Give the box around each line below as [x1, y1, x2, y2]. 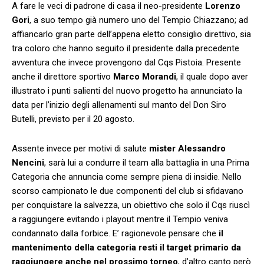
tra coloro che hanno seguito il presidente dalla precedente [12, 42, 239, 54]
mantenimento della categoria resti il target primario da [12, 242, 241, 253]
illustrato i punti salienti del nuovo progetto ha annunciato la [12, 85, 242, 96]
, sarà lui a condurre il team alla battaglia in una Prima [44, 157, 249, 168]
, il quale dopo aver [176, 71, 248, 82]
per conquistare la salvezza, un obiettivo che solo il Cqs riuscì [12, 199, 250, 210]
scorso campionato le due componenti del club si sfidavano [12, 185, 243, 196]
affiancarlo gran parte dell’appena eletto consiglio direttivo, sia [12, 28, 251, 39]
